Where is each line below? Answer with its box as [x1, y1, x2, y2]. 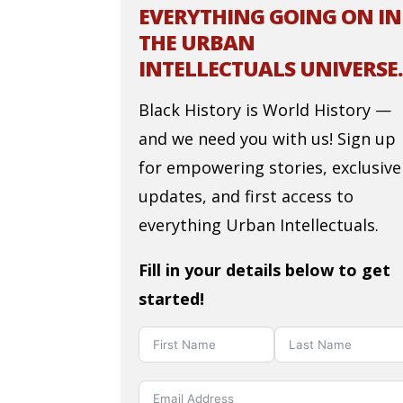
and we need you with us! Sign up [139, 128, 397, 150]
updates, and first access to [139, 185, 354, 208]
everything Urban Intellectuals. [139, 214, 380, 237]
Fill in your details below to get [139, 259, 391, 282]
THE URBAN [139, 28, 255, 58]
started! [139, 288, 205, 310]
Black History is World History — [139, 99, 392, 121]
